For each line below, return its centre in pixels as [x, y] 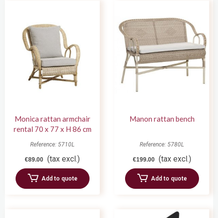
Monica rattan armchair [52, 118]
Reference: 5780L [162, 144]
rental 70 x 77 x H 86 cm [52, 129]
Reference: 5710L [52, 144]
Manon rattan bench [162, 118]
